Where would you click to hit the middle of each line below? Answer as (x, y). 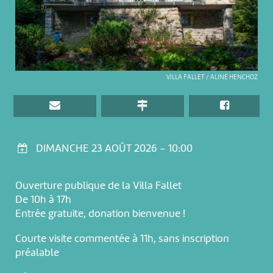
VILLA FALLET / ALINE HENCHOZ (212, 77)
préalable (37, 253)
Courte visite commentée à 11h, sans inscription (122, 239)
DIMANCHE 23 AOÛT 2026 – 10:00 (115, 149)
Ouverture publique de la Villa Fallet (98, 186)
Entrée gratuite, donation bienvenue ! (100, 214)
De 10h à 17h (43, 200)
